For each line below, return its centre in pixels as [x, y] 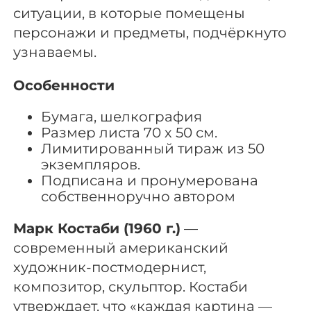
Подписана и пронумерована [150, 181]
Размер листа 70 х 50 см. [129, 133]
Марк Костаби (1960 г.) [97, 229]
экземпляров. [91, 165]
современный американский [121, 248]
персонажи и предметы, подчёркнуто [150, 33]
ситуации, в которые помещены [129, 14]
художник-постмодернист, [110, 268]
